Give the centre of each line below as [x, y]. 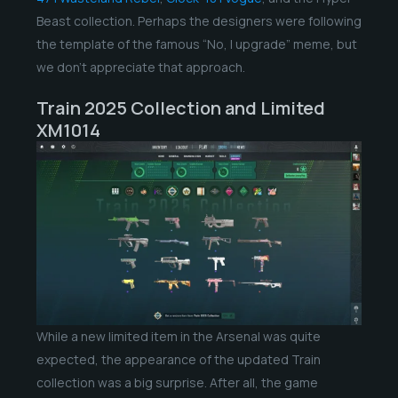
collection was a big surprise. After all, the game [177, 382]
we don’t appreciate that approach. [140, 68]
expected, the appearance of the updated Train [178, 359]
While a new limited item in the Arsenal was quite [178, 336]
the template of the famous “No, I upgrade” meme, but [196, 44]
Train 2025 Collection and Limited [180, 108]
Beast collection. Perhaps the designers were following [199, 21]
